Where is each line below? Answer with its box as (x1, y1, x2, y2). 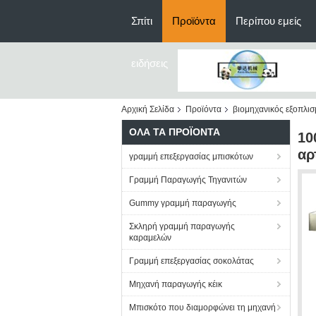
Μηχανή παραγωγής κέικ (129, 279, 222, 289)
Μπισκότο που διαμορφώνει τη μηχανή (129, 303, 276, 312)
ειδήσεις (131, 57, 168, 69)
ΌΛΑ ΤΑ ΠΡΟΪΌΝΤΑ (129, 126, 220, 138)
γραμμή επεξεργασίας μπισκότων (129, 152, 253, 162)
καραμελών (129, 233, 171, 243)
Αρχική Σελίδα (121, 104, 174, 114)
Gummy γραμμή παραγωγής (129, 198, 236, 208)
